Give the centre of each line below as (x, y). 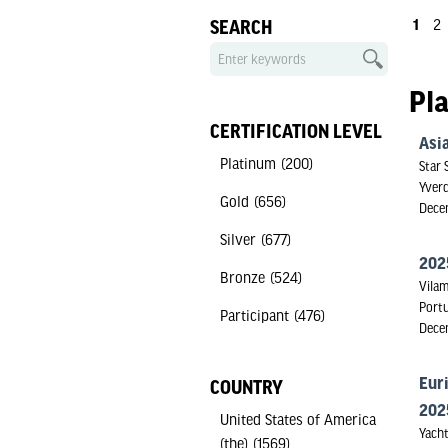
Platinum (247, 163)
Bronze (242, 277)
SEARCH (240, 27)
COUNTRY (246, 387)
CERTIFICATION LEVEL (295, 131)
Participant (254, 315)
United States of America (297, 419)
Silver (237, 239)
